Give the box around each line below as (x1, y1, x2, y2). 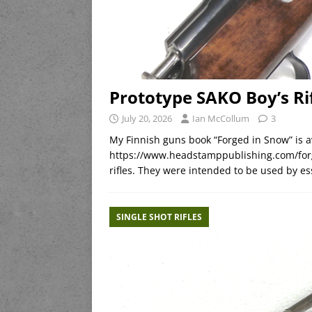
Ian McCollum (192, 112, 249, 125)
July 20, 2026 (122, 112, 172, 125)
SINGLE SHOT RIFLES (116, 211, 202, 224)
